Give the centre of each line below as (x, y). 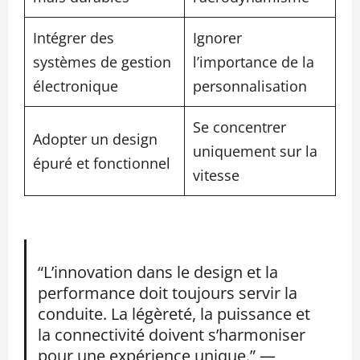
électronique (76, 86)
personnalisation (250, 86)
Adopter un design (95, 139)
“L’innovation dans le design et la (157, 272)
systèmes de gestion (102, 62)
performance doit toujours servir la (167, 293)
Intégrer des (74, 38)
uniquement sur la (255, 151)
